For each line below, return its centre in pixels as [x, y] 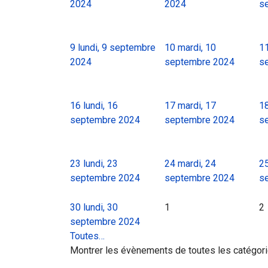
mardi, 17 [197, 106]
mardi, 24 [197, 164]
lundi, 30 [100, 207]
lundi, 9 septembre [117, 48]
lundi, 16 [100, 106]
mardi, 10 [197, 48]
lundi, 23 [100, 164]
